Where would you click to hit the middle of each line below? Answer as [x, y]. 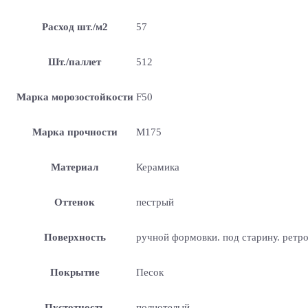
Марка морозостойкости [75, 97]
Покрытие [75, 272]
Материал [75, 167]
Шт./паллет [75, 62]
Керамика [157, 167]
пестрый [155, 202]
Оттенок [75, 202]
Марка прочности [75, 132]
